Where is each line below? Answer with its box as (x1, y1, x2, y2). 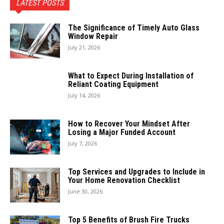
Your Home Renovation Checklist (68, 175, 180, 185)
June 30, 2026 (68, 187, 102, 195)
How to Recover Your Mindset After (68, 119, 190, 129)
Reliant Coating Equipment (68, 79, 158, 89)
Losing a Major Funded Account (68, 127, 175, 137)
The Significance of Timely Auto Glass (68, 23, 199, 33)
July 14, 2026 (68, 91, 100, 99)
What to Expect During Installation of (68, 71, 193, 81)
